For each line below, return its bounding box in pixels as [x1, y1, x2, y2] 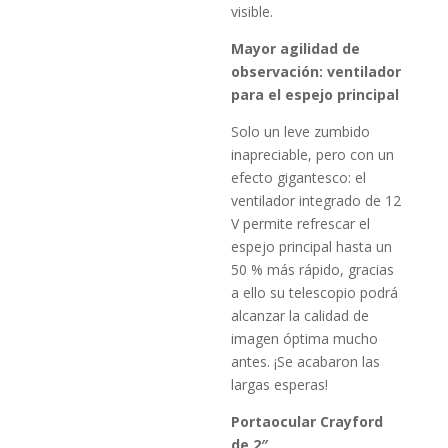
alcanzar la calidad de [231, 305, 370, 325]
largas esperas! [231, 374, 329, 394]
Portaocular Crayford [231, 411, 384, 431]
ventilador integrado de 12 [231, 190, 402, 210]
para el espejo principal [231, 84, 400, 104]
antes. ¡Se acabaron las [231, 351, 381, 371]
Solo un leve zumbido [231, 121, 371, 141]
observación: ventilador [231, 61, 402, 81]
